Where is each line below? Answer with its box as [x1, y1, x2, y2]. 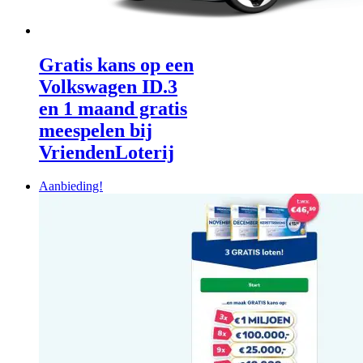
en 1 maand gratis [39, 97, 187, 119]
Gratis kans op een [39, 53, 194, 75]
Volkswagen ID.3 [39, 75, 177, 97]
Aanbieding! [39, 179, 103, 194]
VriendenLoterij [39, 141, 174, 163]
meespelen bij [39, 119, 152, 141]
